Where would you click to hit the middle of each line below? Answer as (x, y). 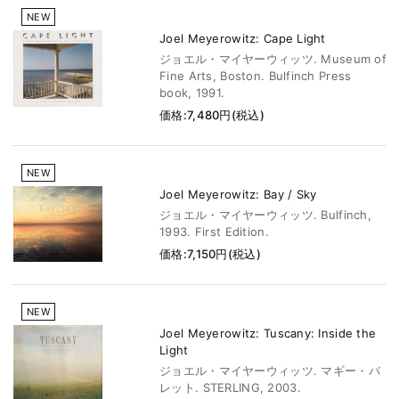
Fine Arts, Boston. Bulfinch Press (256, 76)
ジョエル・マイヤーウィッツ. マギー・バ (270, 371)
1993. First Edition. (214, 232)
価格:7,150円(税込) (210, 254)
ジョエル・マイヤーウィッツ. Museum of (273, 59)
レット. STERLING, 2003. (230, 388)
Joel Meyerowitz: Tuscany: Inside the (268, 334)
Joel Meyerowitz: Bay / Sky (238, 195)
